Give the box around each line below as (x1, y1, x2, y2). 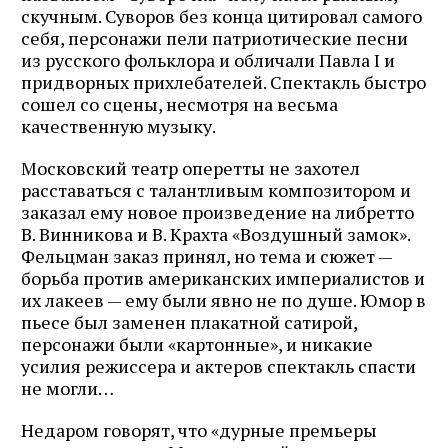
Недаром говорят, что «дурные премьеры (21, 417, 377, 442)
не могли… (21, 375, 114, 400)
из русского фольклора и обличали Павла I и (21, 47, 395, 72)
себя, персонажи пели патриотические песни (21, 25, 408, 50)
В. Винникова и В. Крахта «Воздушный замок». (21, 221, 410, 246)
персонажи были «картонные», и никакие (21, 331, 373, 356)
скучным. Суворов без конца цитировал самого (21, 3, 422, 28)
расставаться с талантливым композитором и (21, 177, 411, 202)
